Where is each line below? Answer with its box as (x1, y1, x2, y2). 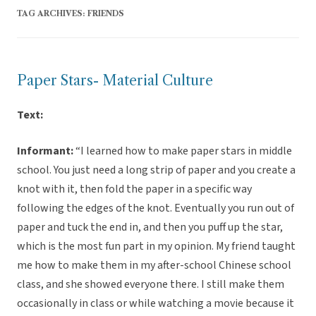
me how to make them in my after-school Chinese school (17, 257, 291, 274)
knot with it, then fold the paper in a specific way (17, 181, 252, 197)
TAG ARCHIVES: (17, 8, 87, 19)
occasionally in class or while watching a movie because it (17, 296, 294, 312)
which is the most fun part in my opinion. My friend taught (17, 238, 296, 255)
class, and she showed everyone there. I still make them (17, 276, 284, 293)
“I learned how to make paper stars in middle (73, 143, 292, 159)
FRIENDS (87, 8, 124, 19)
